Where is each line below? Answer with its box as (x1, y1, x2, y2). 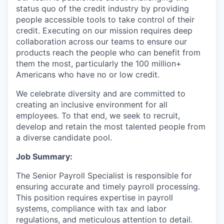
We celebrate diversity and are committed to (16, 88, 185, 98)
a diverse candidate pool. (16, 132, 112, 142)
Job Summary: (16, 151, 72, 161)
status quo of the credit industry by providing (16, 3, 189, 13)
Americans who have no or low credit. (16, 69, 159, 79)
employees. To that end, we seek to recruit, (16, 110, 180, 120)
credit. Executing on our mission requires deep (16, 25, 192, 35)
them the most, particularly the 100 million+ (16, 58, 181, 68)
